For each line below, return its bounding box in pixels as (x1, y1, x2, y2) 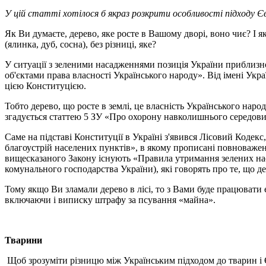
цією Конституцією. (5, 81, 86, 91)
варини (11, 235, 42, 246)
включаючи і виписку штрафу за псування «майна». (5, 195, 216, 205)
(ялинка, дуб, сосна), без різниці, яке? (5, 39, 156, 50)
